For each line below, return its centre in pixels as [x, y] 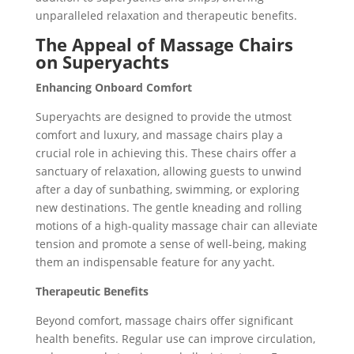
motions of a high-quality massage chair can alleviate [176, 225]
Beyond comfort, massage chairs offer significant [164, 320]
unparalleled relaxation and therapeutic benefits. [166, 15]
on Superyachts [102, 61]
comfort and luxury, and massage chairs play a [159, 134]
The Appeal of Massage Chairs [164, 44]
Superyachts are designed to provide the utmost [163, 116]
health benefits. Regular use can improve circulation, [175, 338]
